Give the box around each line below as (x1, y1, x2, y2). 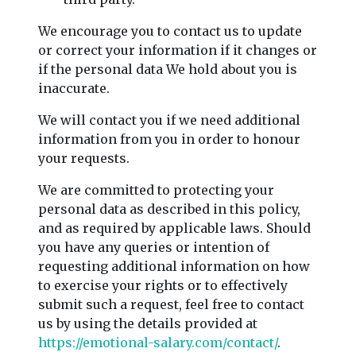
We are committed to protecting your (38, 181, 274, 198)
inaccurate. (38, 79, 110, 96)
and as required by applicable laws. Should (38, 219, 311, 236)
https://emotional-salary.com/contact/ (38, 334, 277, 350)
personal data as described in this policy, (38, 200, 300, 217)
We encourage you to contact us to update (38, 22, 302, 39)
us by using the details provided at (38, 315, 257, 331)
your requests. (38, 149, 130, 166)
